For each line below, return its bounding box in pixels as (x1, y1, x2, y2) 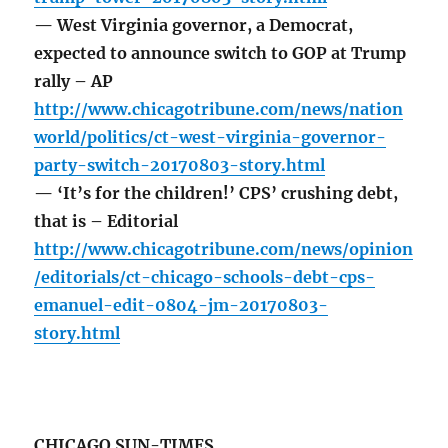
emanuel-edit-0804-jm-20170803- (34, 295, 329, 316)
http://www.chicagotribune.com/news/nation (34, 99, 404, 120)
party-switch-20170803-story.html (34, 155, 326, 176)
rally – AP (34, 71, 114, 92)
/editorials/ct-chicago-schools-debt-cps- (34, 267, 376, 288)
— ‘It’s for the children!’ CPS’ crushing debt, (34, 183, 399, 204)
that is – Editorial (34, 211, 179, 232)
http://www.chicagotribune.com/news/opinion (34, 239, 414, 260)
